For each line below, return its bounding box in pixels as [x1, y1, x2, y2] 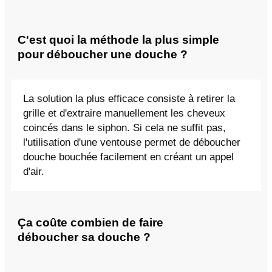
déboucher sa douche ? [18, 231, 151, 244]
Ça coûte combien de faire [18, 216, 163, 229]
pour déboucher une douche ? [18, 47, 188, 61]
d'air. [23, 166, 44, 178]
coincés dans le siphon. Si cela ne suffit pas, [23, 122, 226, 134]
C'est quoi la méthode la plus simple [18, 33, 219, 46]
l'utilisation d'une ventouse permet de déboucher [23, 137, 240, 149]
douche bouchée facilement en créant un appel [23, 151, 234, 163]
